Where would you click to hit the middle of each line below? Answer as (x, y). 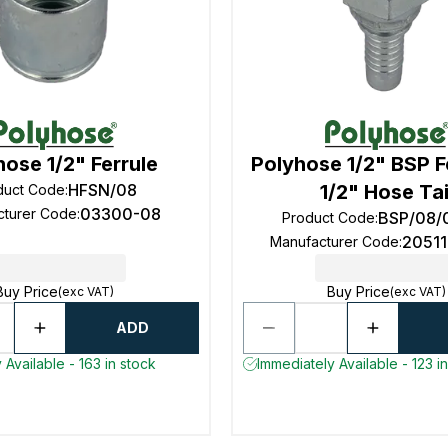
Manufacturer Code (335, 241)
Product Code (328, 217)
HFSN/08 (102, 190)
